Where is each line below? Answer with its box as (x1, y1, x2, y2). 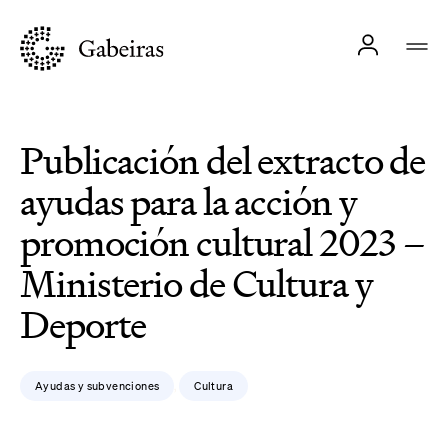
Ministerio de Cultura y (20, 259, 373, 309)
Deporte (20, 300, 147, 350)
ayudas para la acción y (20, 177, 357, 227)
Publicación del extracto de (20, 136, 426, 186)
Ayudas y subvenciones (35, 379, 160, 393)
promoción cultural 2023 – (20, 218, 426, 268)
